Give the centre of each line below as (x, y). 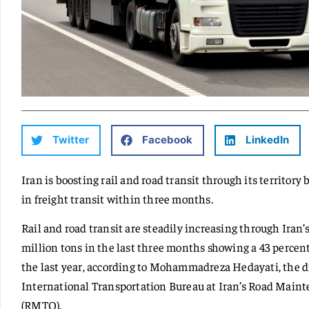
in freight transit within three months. (117, 198)
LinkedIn (267, 140)
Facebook (167, 140)
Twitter (71, 140)
